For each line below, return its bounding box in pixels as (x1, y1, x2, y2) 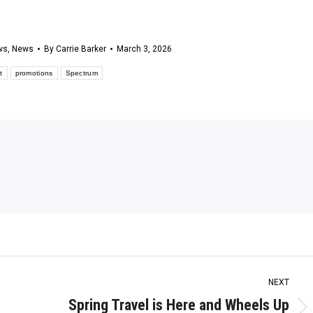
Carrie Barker (55, 44, 106, 54)
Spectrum (65, 68, 98, 77)
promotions (15, 68, 53, 77)
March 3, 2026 (116, 44, 172, 54)
